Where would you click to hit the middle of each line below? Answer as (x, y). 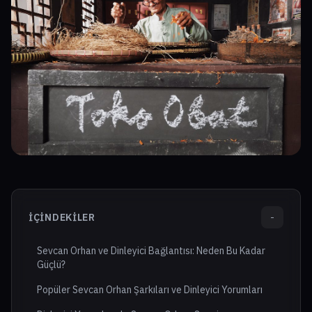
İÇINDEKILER (62, 218)
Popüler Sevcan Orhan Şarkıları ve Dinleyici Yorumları (150, 290)
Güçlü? (51, 265)
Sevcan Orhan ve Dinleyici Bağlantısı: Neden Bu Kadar (151, 251)
